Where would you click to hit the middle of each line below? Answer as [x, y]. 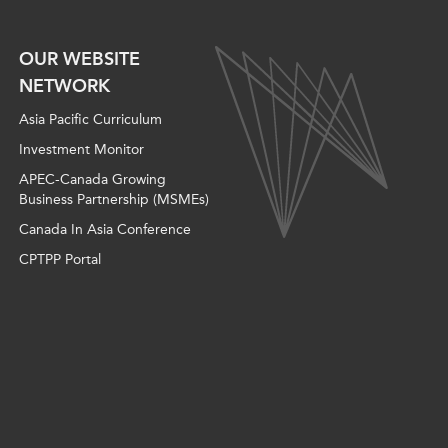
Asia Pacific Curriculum [91, 120]
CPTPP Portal [60, 260]
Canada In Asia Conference [105, 230]
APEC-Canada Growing [93, 180]
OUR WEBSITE [80, 59]
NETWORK [65, 86]
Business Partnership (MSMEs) [114, 200]
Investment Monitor [82, 150]
